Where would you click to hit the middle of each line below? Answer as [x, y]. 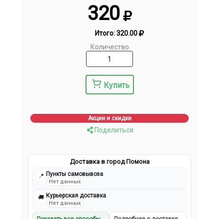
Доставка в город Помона [109, 162]
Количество [109, 47]
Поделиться [113, 130]
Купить [116, 86]
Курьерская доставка [76, 196]
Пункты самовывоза [75, 174]
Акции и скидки [109, 119]
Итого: [105, 33]
